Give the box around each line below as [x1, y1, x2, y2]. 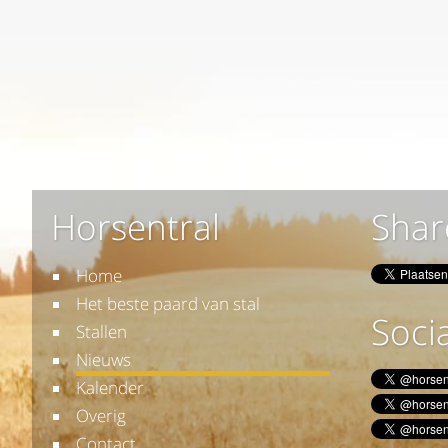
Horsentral [51, 203, 221, 251]
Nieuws [76, 348, 132, 372]
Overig [76, 404, 127, 428]
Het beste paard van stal [76, 292, 261, 316]
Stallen [76, 320, 128, 344]
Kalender [76, 376, 145, 400]
